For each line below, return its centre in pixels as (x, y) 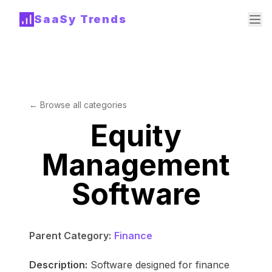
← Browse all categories (78, 105)
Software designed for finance (160, 265)
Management (136, 165)
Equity (136, 136)
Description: (58, 265)
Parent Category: (70, 236)
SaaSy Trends (80, 19)
